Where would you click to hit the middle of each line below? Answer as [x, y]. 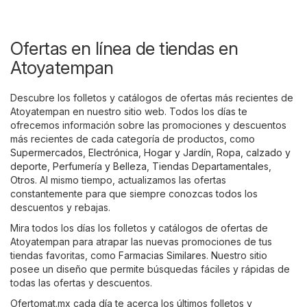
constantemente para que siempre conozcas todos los [134, 194]
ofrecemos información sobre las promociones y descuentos [148, 125]
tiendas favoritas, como [64, 256]
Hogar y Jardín [177, 153]
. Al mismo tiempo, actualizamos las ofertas [131, 180]
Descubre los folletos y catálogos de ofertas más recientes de [152, 98]
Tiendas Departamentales [210, 167]
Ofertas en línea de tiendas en [124, 49]
